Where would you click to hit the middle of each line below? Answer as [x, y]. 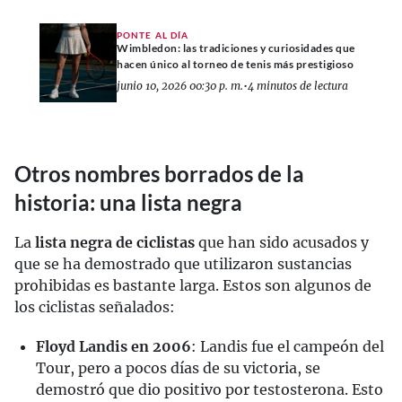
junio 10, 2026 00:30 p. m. [180, 86]
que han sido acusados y [282, 242]
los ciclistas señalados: [95, 306]
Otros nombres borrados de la [159, 173]
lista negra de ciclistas [115, 242]
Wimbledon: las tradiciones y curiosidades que [236, 48]
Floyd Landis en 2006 [114, 346]
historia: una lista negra [128, 202]
